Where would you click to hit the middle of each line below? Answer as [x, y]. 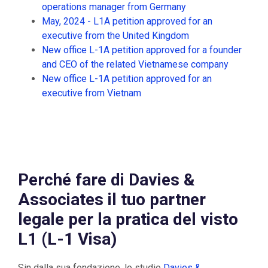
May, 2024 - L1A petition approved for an [127, 21]
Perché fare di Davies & [106, 180]
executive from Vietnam [92, 93]
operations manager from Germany [114, 7]
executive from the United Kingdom [115, 36]
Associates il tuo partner [112, 200]
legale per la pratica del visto [128, 219]
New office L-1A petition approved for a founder [142, 50]
